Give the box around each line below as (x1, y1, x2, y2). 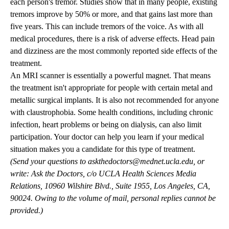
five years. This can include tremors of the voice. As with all (10, 22, 203, 31)
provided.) (10, 206, 43, 215)
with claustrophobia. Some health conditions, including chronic (10, 108, 213, 117)
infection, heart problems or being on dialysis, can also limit (10, 120, 201, 129)
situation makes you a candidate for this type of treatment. (10, 145, 195, 154)
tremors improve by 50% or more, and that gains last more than (10, 10, 213, 19)
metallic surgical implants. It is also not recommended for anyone (10, 96, 219, 105)
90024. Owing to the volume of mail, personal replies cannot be (10, 194, 216, 203)
